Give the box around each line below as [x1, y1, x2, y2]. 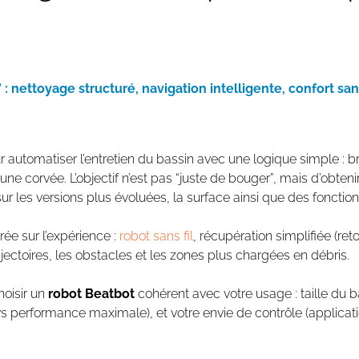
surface [187, 190, 230, 205]
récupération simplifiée [200, 228, 331, 244]
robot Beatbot [48, 286, 135, 301]
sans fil [153, 228, 193, 244]
